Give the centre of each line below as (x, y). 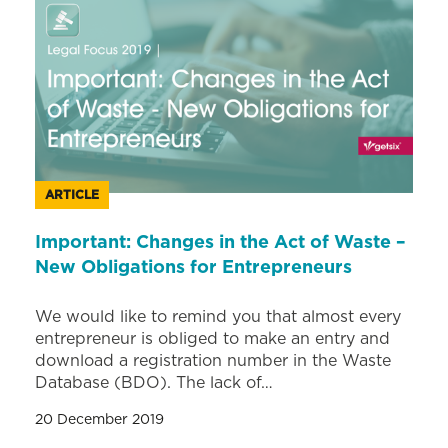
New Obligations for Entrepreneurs (193, 267)
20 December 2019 (99, 419)
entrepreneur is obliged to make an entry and (212, 338)
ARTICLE (72, 194)
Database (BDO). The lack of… (154, 382)
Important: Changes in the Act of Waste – (220, 242)
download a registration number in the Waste (213, 360)
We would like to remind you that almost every (218, 316)
